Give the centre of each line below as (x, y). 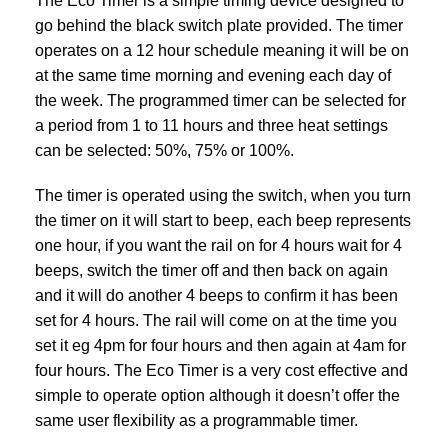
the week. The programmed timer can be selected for (220, 100)
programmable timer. (287, 420)
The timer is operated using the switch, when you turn (223, 195)
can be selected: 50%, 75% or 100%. (164, 150)
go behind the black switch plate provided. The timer (219, 25)
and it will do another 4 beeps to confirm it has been (216, 295)
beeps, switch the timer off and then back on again (211, 270)
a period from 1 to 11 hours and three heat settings (211, 125)
